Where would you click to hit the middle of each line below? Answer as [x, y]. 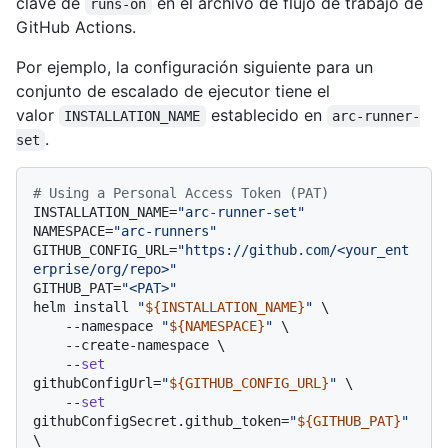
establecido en [266, 115]
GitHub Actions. [76, 27]
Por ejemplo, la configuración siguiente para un [194, 67]
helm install [85, 307]
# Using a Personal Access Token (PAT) [181, 193]
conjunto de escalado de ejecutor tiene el [173, 91]
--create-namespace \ [49, 345]
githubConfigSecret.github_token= [161, 421]
